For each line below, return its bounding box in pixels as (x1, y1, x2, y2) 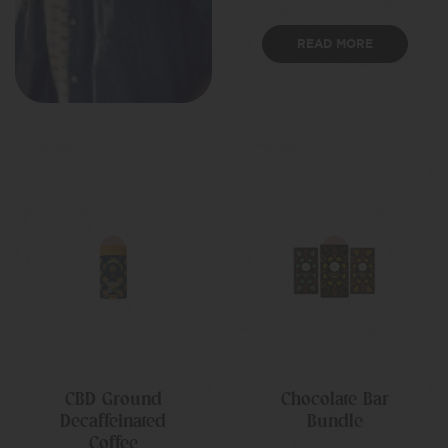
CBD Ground (64, 388, 162, 410)
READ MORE (296, 37, 373, 50)
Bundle (306, 410, 363, 432)
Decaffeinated (60, 410, 167, 432)
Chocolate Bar (280, 388, 389, 410)
